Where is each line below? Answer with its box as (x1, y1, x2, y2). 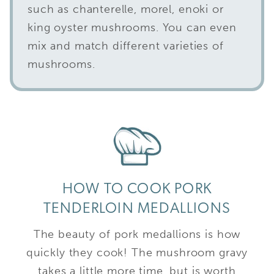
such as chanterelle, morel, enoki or (28, 2, 224, 16)
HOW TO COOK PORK (62, 182, 212, 197)
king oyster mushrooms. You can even (28, 20, 237, 34)
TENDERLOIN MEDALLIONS (43, 201, 231, 217)
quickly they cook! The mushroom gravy (26, 245, 248, 259)
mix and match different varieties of (28, 39, 224, 53)
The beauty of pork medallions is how (33, 227, 241, 241)
